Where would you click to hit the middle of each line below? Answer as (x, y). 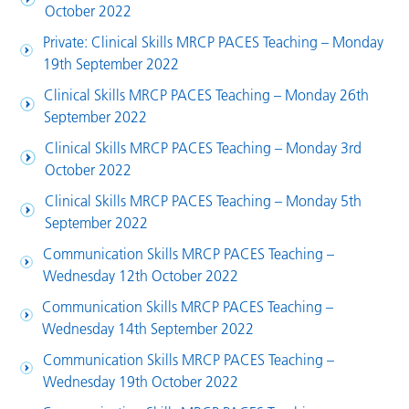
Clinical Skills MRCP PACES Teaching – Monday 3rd (204, 148)
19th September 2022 (110, 64)
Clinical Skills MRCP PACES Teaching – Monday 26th (207, 95)
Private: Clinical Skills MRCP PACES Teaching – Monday (213, 42)
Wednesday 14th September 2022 (148, 329)
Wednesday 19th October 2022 (140, 382)
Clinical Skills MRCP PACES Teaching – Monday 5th (203, 201)
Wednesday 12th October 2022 (140, 276)
